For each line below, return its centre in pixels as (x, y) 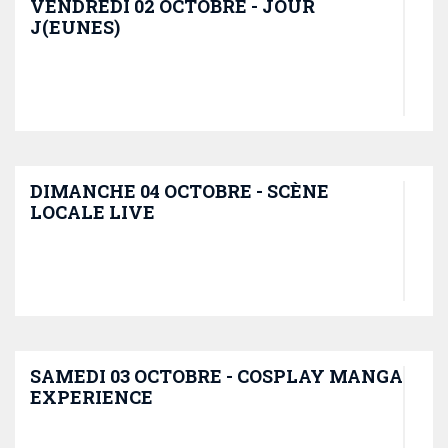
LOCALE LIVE (92, 212)
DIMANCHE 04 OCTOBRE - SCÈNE (179, 191)
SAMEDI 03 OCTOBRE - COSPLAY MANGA (216, 376)
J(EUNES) (75, 27)
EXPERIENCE (91, 397)
